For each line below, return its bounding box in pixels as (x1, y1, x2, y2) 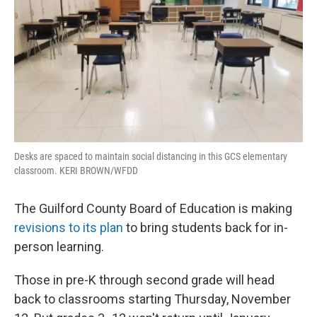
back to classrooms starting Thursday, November (14, 292, 291, 306)
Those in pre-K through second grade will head (14, 272, 275, 287)
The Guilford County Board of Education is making (14, 201, 292, 216)
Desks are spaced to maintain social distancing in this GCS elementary (14, 151, 287, 162)
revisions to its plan (14, 220, 123, 235)
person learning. (14, 239, 104, 254)
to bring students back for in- (123, 220, 288, 235)
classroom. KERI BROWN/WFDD (14, 165, 138, 176)
